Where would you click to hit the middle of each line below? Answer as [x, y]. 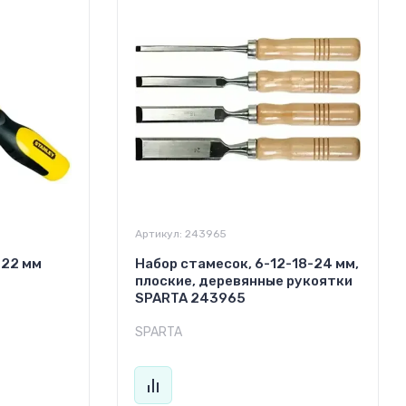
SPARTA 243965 [190, 298]
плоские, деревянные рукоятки [243, 280]
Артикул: [158, 233]
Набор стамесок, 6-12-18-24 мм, [246, 263]
